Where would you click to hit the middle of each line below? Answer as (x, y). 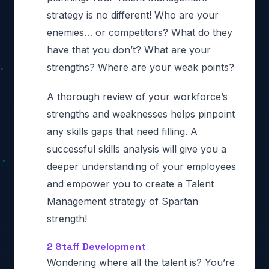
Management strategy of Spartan (122, 201)
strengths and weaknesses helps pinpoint (141, 114)
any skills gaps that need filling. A (122, 131)
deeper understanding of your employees (141, 166)
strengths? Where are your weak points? (141, 67)
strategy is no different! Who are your (133, 15)
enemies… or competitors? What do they (140, 32)
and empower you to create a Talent (130, 183)
